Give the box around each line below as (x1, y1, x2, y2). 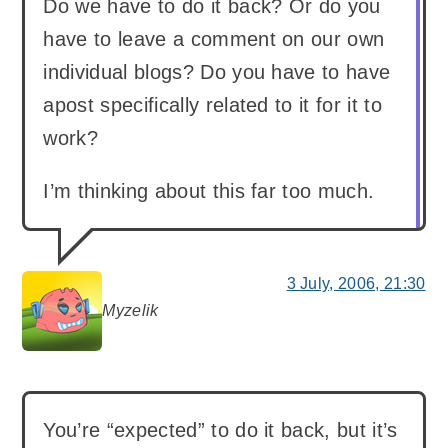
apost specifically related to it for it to (43, 94, 382, 117)
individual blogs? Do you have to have (43, 61, 391, 84)
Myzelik (102, 302, 159, 320)
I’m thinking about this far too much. (43, 180, 375, 203)
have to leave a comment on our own (43, 28, 385, 51)
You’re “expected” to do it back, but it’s (43, 419, 398, 442)
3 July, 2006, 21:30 (286, 275, 426, 293)
